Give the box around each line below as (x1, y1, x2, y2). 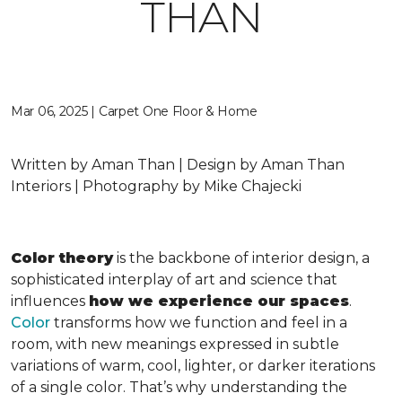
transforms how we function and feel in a (50, 314, 347, 331)
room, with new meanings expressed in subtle (11, 336, 339, 353)
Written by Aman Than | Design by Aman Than (11, 156, 345, 173)
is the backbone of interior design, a (113, 249, 370, 267)
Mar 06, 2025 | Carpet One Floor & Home (11, 103, 258, 119)
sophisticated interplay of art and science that (11, 271, 337, 288)
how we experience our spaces (89, 293, 349, 310)
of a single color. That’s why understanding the (11, 379, 347, 396)
